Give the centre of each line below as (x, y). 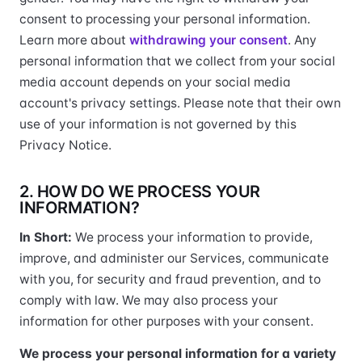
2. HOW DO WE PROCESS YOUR (140, 192)
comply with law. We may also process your (149, 300)
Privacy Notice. (65, 145)
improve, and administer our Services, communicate (174, 258)
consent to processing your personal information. (165, 19)
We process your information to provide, (194, 237)
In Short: (47, 237)
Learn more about (74, 40)
